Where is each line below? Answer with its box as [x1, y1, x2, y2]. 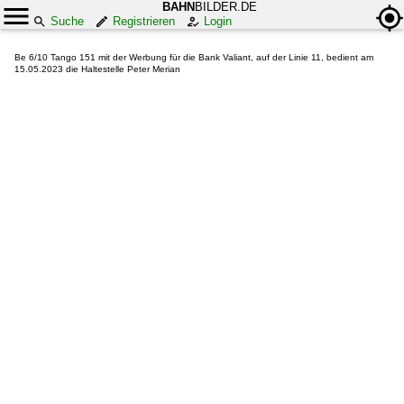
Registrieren [113, 14, 175, 28]
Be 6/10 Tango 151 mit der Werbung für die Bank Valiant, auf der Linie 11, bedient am [14, 52, 373, 62]
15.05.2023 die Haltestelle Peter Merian [14, 64, 180, 74]
